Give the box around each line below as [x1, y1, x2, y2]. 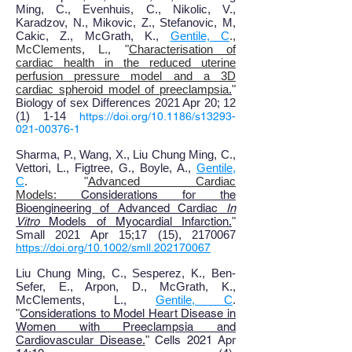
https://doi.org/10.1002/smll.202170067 [16, 241, 211, 254]
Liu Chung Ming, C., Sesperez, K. [16, 266, 203, 280]
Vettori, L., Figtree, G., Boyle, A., [16, 161, 191, 174]
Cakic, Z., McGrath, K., [16, 29, 159, 42]
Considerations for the [81, 188, 236, 201]
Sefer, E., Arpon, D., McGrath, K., [16, 280, 236, 293]
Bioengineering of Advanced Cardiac [16, 201, 226, 214]
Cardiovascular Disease [16, 333, 142, 346]
